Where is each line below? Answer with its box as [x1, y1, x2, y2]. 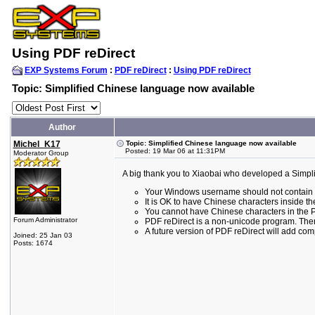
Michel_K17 [13, 139, 60, 149]
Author [49, 122, 76, 132]
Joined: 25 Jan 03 [13, 231, 72, 239]
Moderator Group [13, 149, 69, 157]
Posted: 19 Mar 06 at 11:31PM [116, 147, 225, 155]
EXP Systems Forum [24, 65, 108, 75]
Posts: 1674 [13, 239, 53, 247]
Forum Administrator [13, 216, 77, 224]
